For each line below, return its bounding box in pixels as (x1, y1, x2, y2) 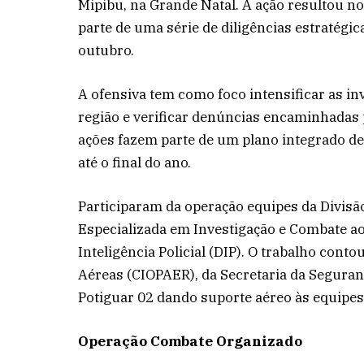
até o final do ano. (78, 154, 192, 172)
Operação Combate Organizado (78, 332, 303, 351)
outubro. (78, 41, 135, 59)
